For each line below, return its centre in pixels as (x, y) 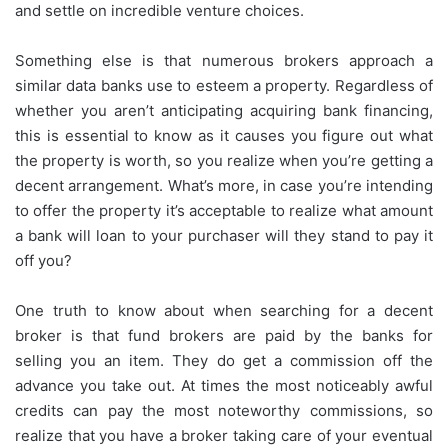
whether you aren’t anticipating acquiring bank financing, (224, 110)
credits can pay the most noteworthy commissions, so (224, 410)
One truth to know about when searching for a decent (224, 310)
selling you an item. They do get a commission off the (224, 360)
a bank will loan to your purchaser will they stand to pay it (224, 235)
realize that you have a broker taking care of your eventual (224, 435)
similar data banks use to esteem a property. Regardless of (224, 85)
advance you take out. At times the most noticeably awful (224, 385)
